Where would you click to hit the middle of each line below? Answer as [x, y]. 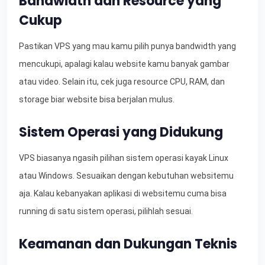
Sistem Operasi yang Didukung [121, 132]
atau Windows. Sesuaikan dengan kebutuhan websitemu [126, 176]
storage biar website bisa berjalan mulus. [97, 100]
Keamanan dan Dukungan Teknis [128, 244]
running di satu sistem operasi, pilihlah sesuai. [106, 211]
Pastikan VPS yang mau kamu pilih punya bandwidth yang [127, 46]
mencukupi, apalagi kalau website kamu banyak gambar [124, 64]
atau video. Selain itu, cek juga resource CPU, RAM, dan [122, 82]
